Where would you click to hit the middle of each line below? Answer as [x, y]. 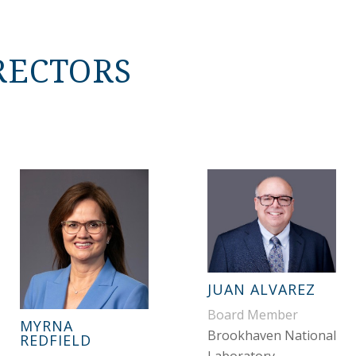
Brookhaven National [271, 336]
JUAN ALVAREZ [261, 290]
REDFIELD [55, 341]
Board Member [252, 315]
